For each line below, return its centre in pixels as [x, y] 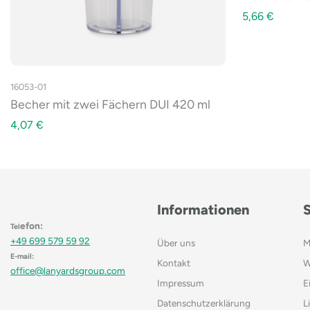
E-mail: [22, 256]
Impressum [180, 283]
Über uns [176, 243]
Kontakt [173, 263]
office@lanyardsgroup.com [68, 270]
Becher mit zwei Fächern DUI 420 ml [110, 104]
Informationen [203, 210]
